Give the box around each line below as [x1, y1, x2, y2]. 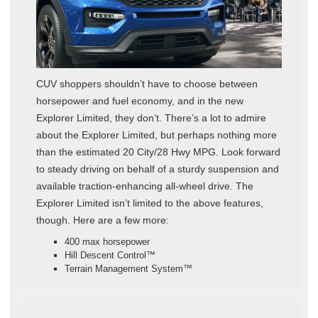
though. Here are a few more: [36, 214, 169, 226]
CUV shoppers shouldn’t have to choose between [36, 78, 258, 90]
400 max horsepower [65, 236, 150, 248]
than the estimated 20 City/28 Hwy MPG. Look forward [36, 146, 280, 158]
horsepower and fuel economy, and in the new [36, 95, 243, 107]
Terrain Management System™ [65, 263, 192, 275]
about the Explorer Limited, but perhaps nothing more [36, 129, 277, 141]
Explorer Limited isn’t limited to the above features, [36, 197, 263, 209]
